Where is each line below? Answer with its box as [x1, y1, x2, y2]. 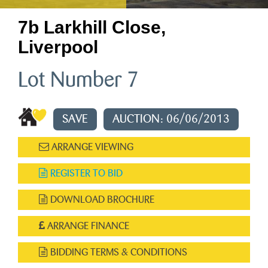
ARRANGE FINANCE [45, 221, 129, 231]
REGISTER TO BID [48, 168, 123, 178]
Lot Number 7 [18, 69, 139, 91]
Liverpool [18, 37, 98, 57]
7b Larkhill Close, [18, 17, 166, 37]
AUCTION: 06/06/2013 [112, 113, 230, 125]
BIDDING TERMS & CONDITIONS [48, 247, 187, 257]
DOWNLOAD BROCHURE [48, 194, 154, 205]
